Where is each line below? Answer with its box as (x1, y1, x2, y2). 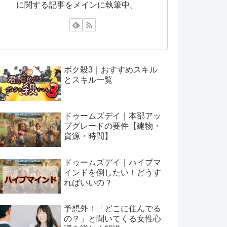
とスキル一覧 (64, 75, 112, 84)
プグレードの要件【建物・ (64, 122, 161, 131)
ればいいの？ (64, 178, 112, 187)
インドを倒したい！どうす (64, 168, 161, 177)
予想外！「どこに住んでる (64, 204, 161, 213)
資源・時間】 (64, 132, 112, 141)
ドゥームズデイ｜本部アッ (64, 111, 161, 121)
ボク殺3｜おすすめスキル (64, 65, 158, 74)
